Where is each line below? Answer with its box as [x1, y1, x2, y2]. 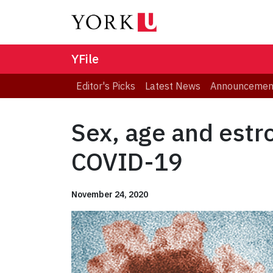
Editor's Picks [76, 80, 135, 93]
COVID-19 [71, 146, 183, 178]
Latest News [145, 80, 200, 93]
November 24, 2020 [71, 189, 148, 200]
